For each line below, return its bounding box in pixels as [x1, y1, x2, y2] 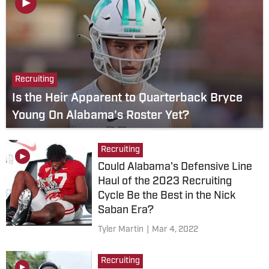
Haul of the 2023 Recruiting [97, 176, 232, 187]
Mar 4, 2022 [151, 225, 198, 234]
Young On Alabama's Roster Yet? [12, 110, 189, 122]
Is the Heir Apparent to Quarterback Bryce [12, 92, 243, 104]
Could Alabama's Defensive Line [97, 162, 252, 173]
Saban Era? [97, 205, 154, 216]
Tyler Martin [97, 225, 144, 234]
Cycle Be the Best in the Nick [97, 190, 235, 202]
